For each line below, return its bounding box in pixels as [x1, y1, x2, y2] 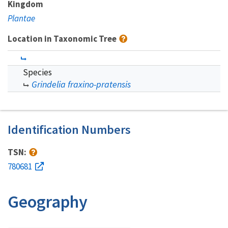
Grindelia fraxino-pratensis [32, 78, 131, 90]
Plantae [8, 12, 35, 24]
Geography [8, 190, 88, 212]
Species [23, 66, 52, 78]
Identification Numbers [8, 121, 131, 137]
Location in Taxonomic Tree [8, 33, 118, 44]
